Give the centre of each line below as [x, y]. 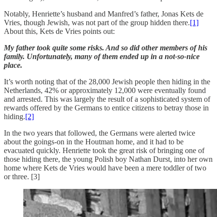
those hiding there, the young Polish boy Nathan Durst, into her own [108, 159]
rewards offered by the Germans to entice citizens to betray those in [106, 108]
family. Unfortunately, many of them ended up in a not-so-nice [102, 56]
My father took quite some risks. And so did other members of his [106, 47]
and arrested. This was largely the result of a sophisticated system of [107, 99]
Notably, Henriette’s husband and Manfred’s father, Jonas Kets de [104, 14]
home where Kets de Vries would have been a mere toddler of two [105, 168]
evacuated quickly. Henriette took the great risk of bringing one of [104, 150]
